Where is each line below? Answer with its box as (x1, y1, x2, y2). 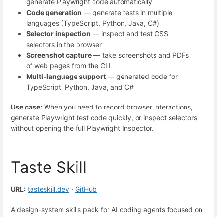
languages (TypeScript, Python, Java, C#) (26, 18, 159, 27)
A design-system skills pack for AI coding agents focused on (11, 205, 202, 214)
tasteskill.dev (28, 185, 69, 194)
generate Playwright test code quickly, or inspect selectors (11, 113, 197, 122)
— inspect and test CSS (91, 29, 168, 38)
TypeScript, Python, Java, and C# (26, 82, 134, 91)
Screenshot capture (26, 50, 92, 59)
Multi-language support (26, 72, 106, 80)
